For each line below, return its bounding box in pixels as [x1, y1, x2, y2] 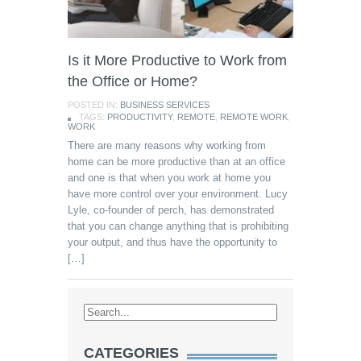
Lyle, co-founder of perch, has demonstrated [68, 204, 274, 216]
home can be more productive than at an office [68, 156, 285, 168]
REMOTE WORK [220, 112, 288, 122]
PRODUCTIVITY [107, 112, 172, 122]
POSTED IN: [68, 100, 120, 110]
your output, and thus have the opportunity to [68, 236, 277, 248]
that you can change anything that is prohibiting [68, 220, 288, 232]
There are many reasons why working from [68, 139, 266, 151]
